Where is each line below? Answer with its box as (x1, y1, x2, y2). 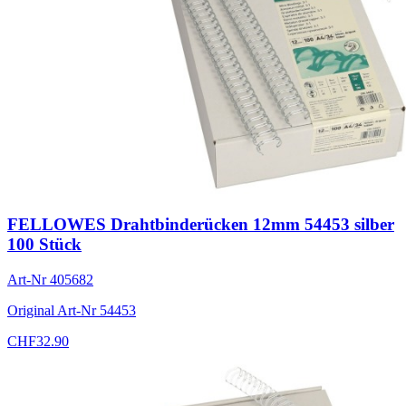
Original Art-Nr (7, 302, 100, 318)
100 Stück (7, 234, 82, 254)
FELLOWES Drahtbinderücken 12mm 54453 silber (7, 214, 394, 234)
